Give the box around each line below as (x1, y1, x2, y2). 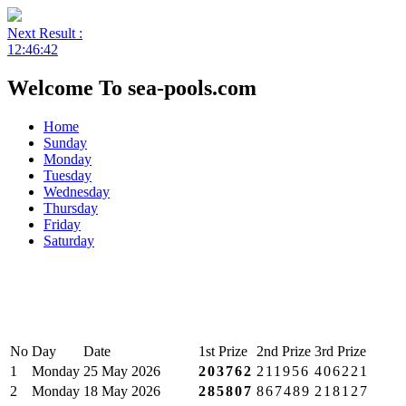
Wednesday (43, 183, 110, 199)
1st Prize (198, 343, 247, 360)
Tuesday (43, 167, 92, 183)
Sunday (43, 134, 87, 150)
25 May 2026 (83, 363, 160, 380)
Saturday (43, 232, 94, 248)
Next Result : (7, 25, 82, 41)
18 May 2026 (83, 383, 160, 400)
